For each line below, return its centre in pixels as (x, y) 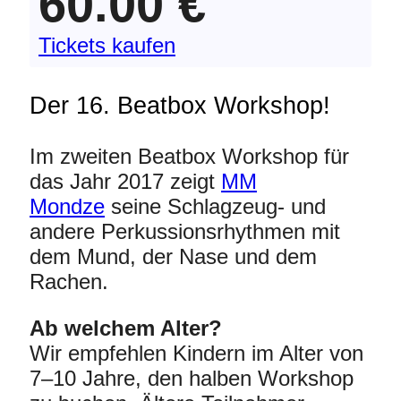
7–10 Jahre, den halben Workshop (192, 379)
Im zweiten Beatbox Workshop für (189, 157)
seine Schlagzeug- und (215, 207)
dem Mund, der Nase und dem (173, 257)
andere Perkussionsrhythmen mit (185, 232)
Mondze (67, 207)
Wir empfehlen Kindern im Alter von (196, 354)
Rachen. (69, 282)
